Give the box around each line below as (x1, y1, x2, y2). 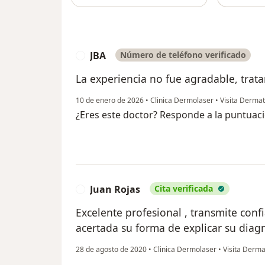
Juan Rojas (90, 182, 140, 196)
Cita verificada (154, 182, 213, 194)
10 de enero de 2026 (76, 95, 144, 105)
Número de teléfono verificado (120, 49, 246, 60)
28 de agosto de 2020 (76, 244, 147, 254)
